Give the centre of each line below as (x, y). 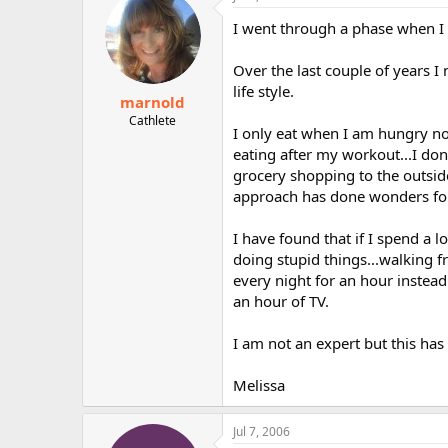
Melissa (259, 385)
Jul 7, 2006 (261, 431)
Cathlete (152, 120)
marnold (152, 101)
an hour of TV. (281, 301)
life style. (263, 91)
